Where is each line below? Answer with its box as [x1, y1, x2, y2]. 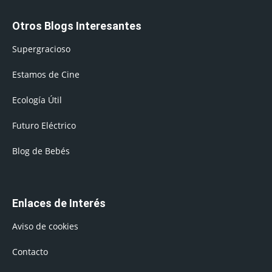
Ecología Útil [12, 93, 62, 106]
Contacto [12, 245, 48, 257]
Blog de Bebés [12, 144, 70, 157]
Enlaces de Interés [12, 196, 106, 209]
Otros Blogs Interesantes [12, 19, 141, 32]
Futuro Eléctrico [12, 119, 76, 131]
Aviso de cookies [12, 220, 78, 232]
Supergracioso [12, 42, 70, 55]
